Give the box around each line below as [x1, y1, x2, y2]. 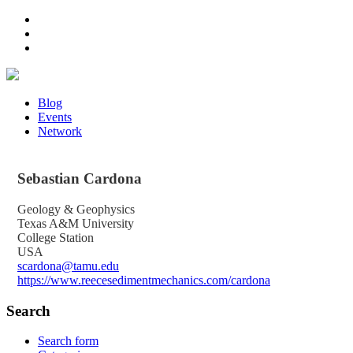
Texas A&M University [17, 216, 134, 230]
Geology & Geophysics [17, 202, 135, 216]
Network [38, 124, 82, 138]
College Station [17, 230, 94, 244]
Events [38, 110, 72, 124]
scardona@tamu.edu [17, 258, 119, 273]
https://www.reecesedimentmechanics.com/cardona [17, 273, 270, 287]
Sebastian [17, 170, 84, 188]
